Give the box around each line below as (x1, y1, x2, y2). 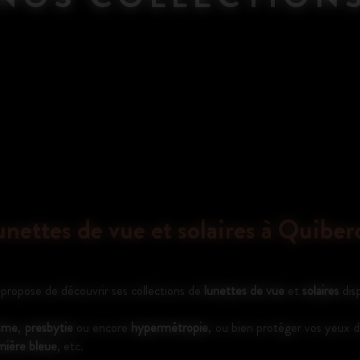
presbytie (24, 318, 73, 337)
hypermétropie (131, 318, 209, 337)
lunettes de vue (204, 281, 284, 300)
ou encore (72, 318, 132, 337)
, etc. (57, 337, 84, 355)
